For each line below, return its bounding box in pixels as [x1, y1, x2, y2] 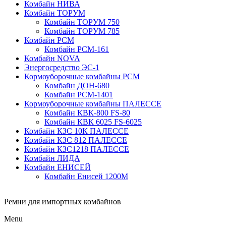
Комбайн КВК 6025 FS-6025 [44, 118, 142, 126]
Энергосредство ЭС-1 [24, 63, 99, 72]
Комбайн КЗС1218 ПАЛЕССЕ [24, 145, 129, 153]
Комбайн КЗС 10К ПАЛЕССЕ [24, 127, 129, 135]
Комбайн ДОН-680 [44, 81, 109, 90]
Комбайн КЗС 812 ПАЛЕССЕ [24, 136, 127, 144]
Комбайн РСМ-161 [44, 45, 109, 53]
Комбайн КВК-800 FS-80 [44, 108, 130, 117]
